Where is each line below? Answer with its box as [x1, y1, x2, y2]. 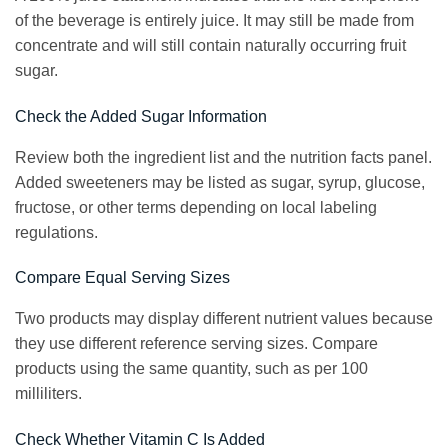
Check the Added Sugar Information [15, 107, 267, 125]
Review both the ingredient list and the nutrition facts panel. [15, 148, 432, 166]
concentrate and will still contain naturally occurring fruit [15, 36, 406, 54]
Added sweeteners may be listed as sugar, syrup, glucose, [15, 173, 425, 191]
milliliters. [15, 385, 82, 403]
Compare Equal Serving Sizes [15, 269, 230, 287]
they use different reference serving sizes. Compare [15, 335, 378, 353]
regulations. [15, 223, 98, 241]
